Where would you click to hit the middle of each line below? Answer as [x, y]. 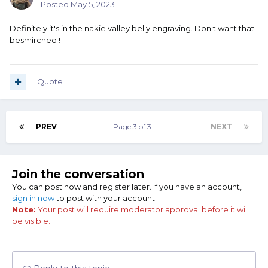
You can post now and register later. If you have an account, [127, 187]
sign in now [33, 198]
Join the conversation [78, 174]
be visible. [31, 221]
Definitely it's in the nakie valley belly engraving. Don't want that [132, 28]
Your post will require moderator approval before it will [142, 210]
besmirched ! [35, 40]
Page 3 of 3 [134, 127]
